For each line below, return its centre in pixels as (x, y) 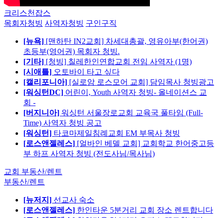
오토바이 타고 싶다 (87, 72)
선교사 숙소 (74, 200)
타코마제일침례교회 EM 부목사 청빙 (117, 133)
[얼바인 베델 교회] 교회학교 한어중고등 (145, 143)
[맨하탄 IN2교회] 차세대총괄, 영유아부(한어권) (127, 41)
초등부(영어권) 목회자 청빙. (72, 51)
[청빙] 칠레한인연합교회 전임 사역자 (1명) (119, 61)
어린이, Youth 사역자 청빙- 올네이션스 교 (136, 92)
